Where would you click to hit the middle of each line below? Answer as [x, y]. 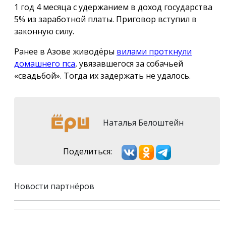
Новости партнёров [54, 186]
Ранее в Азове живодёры [65, 52]
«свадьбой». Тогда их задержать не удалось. [102, 76]
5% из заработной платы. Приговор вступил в [105, 19]
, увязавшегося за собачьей [129, 64]
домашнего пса [45, 64]
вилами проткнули [154, 52]
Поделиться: [88, 152]
